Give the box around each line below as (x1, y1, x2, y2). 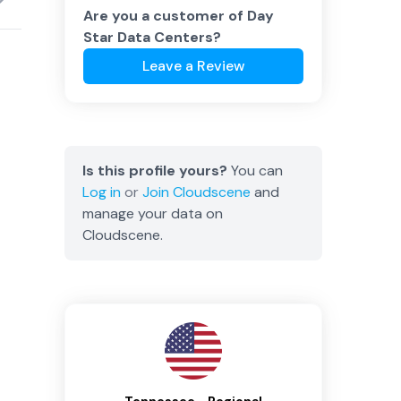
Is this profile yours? (82, 161, 227, 180)
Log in (82, 183, 121, 201)
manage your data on (82, 204, 223, 223)
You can (227, 161, 283, 180)
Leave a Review (141, 56, 245, 75)
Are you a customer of (83, 6, 247, 25)
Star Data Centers (83, 28, 213, 47)
